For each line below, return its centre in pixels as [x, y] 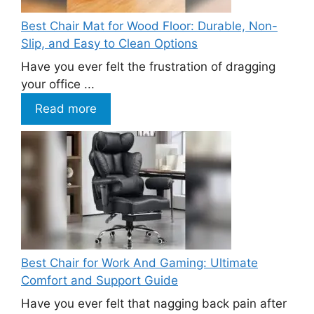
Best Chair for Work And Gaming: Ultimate [139, 262]
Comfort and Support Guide [100, 280]
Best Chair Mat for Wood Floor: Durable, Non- [149, 26]
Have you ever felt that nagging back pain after [154, 304]
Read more [66, 109]
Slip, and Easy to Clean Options [109, 43]
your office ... [58, 84]
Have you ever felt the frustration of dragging [148, 67]
